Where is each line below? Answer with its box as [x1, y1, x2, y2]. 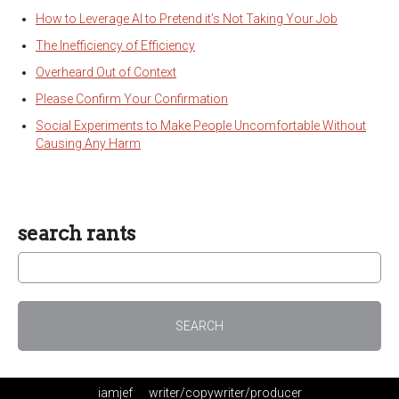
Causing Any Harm [36, 136, 141, 151]
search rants [18, 221, 135, 246]
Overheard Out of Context [36, 65, 176, 79]
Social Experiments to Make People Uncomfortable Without [36, 118, 366, 133]
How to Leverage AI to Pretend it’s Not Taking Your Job [36, 12, 338, 26]
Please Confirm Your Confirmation [36, 92, 228, 106]
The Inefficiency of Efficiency [36, 38, 195, 53]
